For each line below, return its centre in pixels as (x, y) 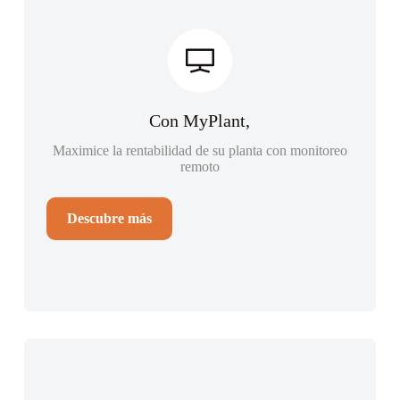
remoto (200, 167)
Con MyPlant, (200, 121)
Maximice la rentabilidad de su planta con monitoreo (200, 150)
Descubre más (109, 218)
